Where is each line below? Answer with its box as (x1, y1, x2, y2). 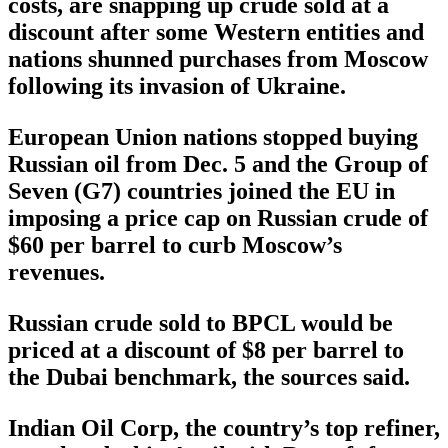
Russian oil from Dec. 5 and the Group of (8, 151, 428, 178)
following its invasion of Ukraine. (8, 73, 346, 100)
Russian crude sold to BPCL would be (8, 310, 393, 337)
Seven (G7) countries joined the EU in (8, 178, 395, 205)
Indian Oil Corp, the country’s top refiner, (8, 415, 440, 442)
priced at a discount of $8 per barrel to (8, 337, 404, 364)
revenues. (8, 259, 105, 286)
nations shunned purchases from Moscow (8, 46, 428, 73)
